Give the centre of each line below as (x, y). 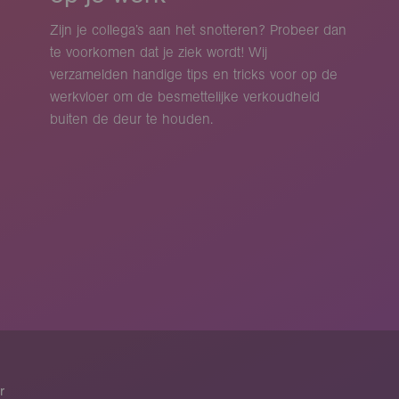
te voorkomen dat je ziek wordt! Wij (158, 53)
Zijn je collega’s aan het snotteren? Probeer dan (198, 30)
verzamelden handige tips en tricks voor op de (193, 75)
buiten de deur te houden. (131, 119)
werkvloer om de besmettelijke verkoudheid (184, 97)
